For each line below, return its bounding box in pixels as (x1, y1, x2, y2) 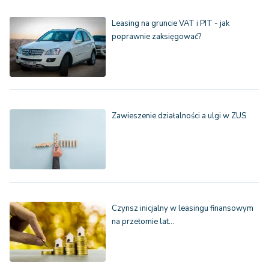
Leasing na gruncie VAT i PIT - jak (112, 18, 229, 29)
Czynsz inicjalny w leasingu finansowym (112, 203, 253, 214)
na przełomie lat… (112, 216, 174, 228)
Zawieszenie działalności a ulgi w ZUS (112, 110, 246, 122)
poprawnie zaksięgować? (112, 31, 201, 43)
